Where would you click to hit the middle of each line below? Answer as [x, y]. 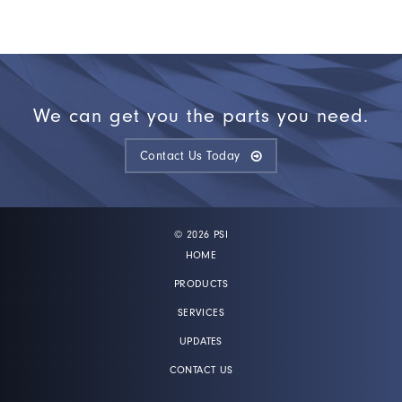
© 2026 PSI [201, 234]
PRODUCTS [201, 283]
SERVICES [201, 312]
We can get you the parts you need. [201, 116]
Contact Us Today [190, 156]
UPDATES [201, 341]
